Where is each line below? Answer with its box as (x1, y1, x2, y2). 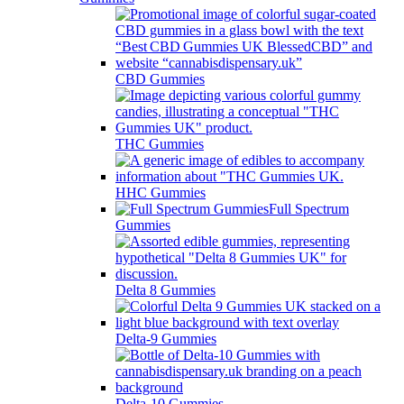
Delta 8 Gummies (115, 281, 216, 298)
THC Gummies (115, 135, 204, 151)
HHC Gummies (115, 184, 206, 200)
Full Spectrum (269, 200, 349, 216)
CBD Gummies (115, 70, 205, 87)
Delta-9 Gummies (115, 330, 216, 346)
